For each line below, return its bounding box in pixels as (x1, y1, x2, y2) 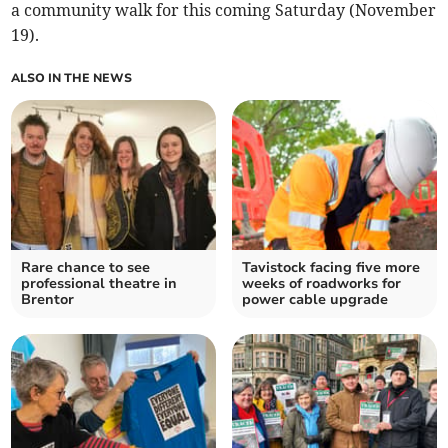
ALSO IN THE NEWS (11, 70, 133, 87)
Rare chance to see (21, 258, 151, 278)
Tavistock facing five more (242, 258, 420, 278)
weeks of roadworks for (242, 274, 401, 294)
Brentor (21, 290, 75, 310)
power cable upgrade (242, 290, 388, 310)
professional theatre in (21, 274, 178, 294)
